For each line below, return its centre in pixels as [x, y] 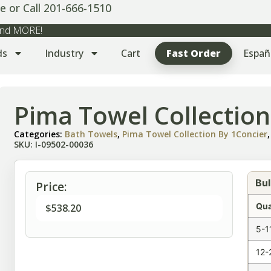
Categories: [40, 134]
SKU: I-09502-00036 [54, 145]
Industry [64, 54]
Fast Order [194, 54]
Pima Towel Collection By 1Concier [195, 134]
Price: [52, 187]
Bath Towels [91, 134]
